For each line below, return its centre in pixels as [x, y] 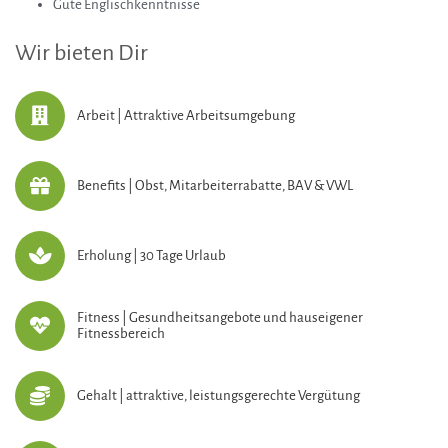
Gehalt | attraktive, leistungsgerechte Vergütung [218, 396]
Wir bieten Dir [81, 53]
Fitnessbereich [121, 334]
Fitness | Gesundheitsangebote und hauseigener [220, 318]
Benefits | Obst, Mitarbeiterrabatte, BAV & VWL [215, 186]
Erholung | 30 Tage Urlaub [151, 256]
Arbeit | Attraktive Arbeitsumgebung [186, 116]
